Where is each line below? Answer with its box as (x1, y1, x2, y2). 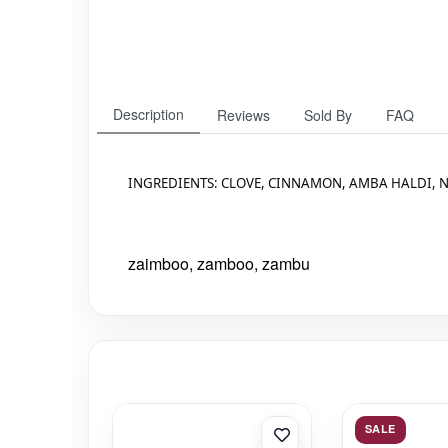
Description (113, 104, 184, 124)
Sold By (304, 105, 352, 125)
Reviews (217, 105, 270, 125)
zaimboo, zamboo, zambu (128, 252, 310, 275)
